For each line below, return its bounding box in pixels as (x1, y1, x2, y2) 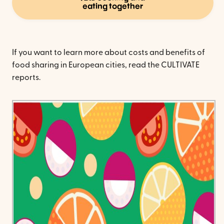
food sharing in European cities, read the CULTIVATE (12, 60, 199, 69)
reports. (12, 73, 40, 81)
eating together (82, 2, 143, 10)
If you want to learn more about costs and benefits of (12, 48, 205, 56)
